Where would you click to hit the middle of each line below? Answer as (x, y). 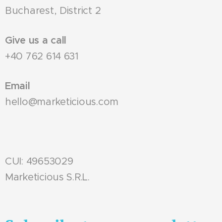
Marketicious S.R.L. (47, 177)
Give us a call (36, 40)
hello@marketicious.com (65, 102)
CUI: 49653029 (39, 161)
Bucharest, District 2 (53, 11)
